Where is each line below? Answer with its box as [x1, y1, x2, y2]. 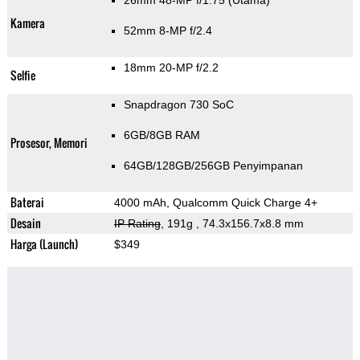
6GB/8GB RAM [123, 129, 200, 142]
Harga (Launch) [10, 235, 78, 253]
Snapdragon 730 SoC [123, 98, 234, 112]
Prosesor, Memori [10, 134, 88, 152]
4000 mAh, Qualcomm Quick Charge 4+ [113, 196, 317, 210]
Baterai [10, 194, 44, 211]
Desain [10, 215, 41, 232]
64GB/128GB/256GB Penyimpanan [123, 159, 303, 173]
